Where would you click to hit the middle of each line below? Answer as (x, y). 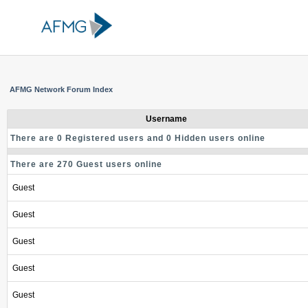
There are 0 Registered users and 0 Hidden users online (138, 138)
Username (166, 119)
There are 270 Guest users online (86, 164)
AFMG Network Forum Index (61, 89)
